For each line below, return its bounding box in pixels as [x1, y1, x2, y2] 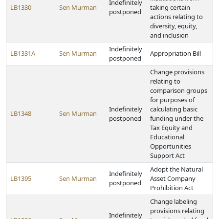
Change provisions [150, 67, 204, 76]
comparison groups [150, 86, 207, 95]
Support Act [150, 151, 185, 160]
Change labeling [150, 197, 197, 206]
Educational [150, 132, 184, 141]
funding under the [150, 114, 203, 123]
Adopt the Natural [150, 165, 203, 174]
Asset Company [150, 174, 196, 183]
